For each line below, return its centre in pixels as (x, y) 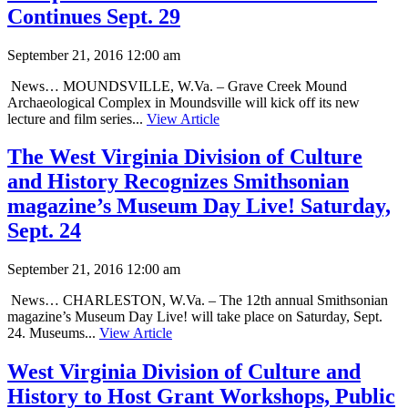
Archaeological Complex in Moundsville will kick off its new (184, 102)
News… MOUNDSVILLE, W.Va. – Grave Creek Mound (177, 86)
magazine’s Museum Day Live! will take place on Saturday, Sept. (195, 317)
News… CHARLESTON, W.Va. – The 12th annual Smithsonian (198, 301)
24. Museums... (53, 333)
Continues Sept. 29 (94, 16)
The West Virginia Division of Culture (185, 157)
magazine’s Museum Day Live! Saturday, (199, 206)
